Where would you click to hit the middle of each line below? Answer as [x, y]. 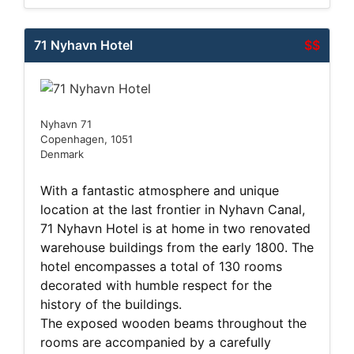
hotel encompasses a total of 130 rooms [161, 267]
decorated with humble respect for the [156, 286]
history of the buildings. [111, 305]
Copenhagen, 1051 [87, 139]
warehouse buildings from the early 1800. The [177, 248]
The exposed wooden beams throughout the [173, 324]
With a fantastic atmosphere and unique [160, 191]
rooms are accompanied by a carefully [156, 343]
